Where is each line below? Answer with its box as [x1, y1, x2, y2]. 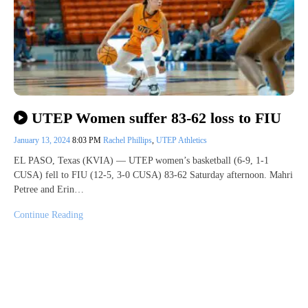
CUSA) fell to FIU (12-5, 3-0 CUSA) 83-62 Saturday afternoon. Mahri [14, 169, 293, 180]
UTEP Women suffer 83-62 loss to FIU [31, 109, 281, 126]
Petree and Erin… [14, 184, 84, 195]
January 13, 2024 [14, 135, 72, 145]
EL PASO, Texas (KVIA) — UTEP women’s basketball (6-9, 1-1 [14, 155, 269, 166]
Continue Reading [14, 209, 83, 220]
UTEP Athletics [156, 135, 207, 145]
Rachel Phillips [103, 135, 152, 145]
